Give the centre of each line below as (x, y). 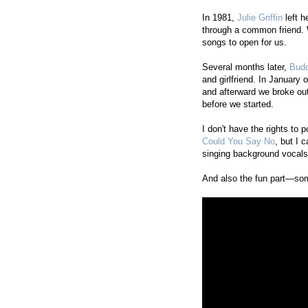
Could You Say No (239, 142)
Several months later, (246, 67)
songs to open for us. (244, 43)
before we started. (238, 104)
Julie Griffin (260, 18)
